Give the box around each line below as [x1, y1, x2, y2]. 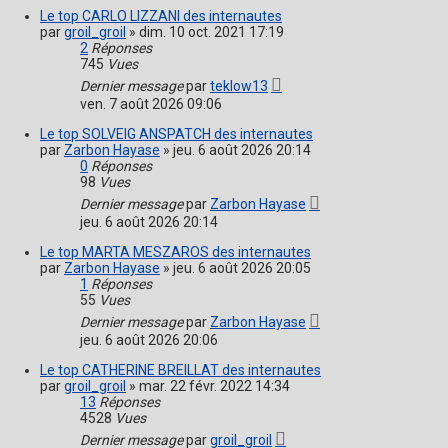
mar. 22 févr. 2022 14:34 [139, 378, 290, 395]
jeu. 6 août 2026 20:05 [173, 260, 311, 277]
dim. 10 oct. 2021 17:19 [139, 24, 284, 41]
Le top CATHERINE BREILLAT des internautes [40, 362, 321, 379]
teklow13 [210, 78, 268, 95]
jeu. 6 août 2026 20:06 [80, 332, 218, 349]
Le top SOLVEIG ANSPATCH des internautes [40, 126, 313, 143]
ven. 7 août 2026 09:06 [80, 96, 222, 113]
